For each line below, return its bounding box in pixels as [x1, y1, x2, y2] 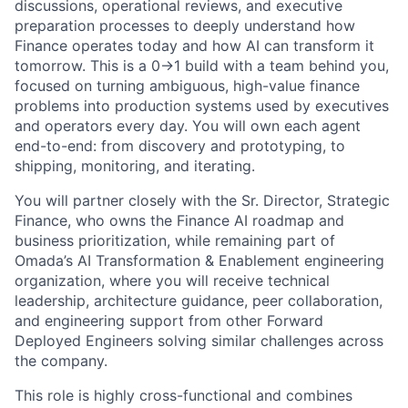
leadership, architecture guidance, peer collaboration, [15, 291, 382, 311]
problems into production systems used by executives [15, 97, 389, 116]
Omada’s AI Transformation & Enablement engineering [15, 251, 384, 270]
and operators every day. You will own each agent [15, 117, 361, 136]
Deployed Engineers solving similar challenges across [15, 331, 383, 351]
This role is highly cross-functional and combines [15, 386, 352, 405]
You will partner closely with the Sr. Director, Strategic [15, 191, 390, 210]
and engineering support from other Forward [15, 311, 323, 331]
